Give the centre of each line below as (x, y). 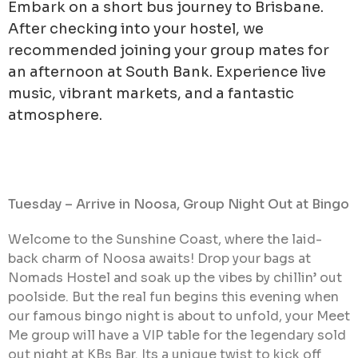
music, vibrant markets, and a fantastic (151, 94)
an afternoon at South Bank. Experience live (167, 72)
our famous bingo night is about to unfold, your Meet (179, 316)
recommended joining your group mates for (169, 51)
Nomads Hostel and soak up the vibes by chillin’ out (175, 278)
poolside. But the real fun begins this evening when (173, 297)
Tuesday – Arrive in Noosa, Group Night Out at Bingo (179, 205)
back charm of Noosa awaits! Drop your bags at (159, 259)
